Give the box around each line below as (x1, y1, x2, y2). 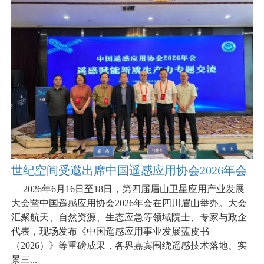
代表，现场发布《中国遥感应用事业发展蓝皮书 (11, 226, 209, 236)
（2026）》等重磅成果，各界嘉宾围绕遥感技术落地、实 (11, 240, 247, 250)
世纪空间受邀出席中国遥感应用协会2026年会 (11, 163, 247, 177)
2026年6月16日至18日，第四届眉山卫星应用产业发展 (11, 183, 245, 194)
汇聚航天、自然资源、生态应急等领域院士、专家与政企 (11, 212, 247, 222)
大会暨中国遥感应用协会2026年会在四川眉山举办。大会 (11, 197, 247, 208)
